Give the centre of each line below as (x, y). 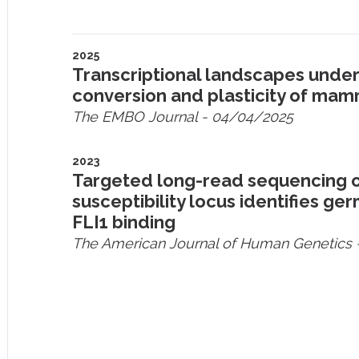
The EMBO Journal (135, 117)
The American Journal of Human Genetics (212, 243)
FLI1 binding (124, 222)
